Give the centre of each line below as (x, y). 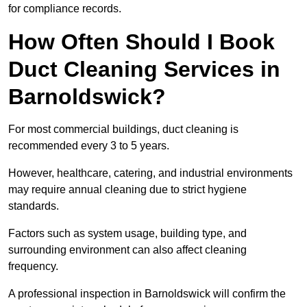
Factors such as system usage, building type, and (127, 234)
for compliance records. (65, 9)
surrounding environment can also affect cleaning (127, 250)
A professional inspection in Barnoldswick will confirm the (147, 294)
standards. (34, 206)
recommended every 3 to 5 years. (89, 146)
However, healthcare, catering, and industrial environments (150, 173)
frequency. (33, 267)
